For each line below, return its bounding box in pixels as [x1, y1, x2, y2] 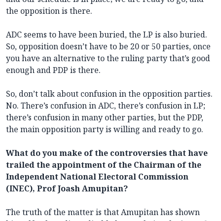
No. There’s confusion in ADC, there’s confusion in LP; [6, 100, 205, 111]
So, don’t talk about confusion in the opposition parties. [6, 88, 213, 99]
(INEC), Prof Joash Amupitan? [6, 183, 128, 194]
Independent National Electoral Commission [6, 171, 188, 182]
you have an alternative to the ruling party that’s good [6, 52, 210, 64]
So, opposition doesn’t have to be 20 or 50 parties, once [6, 40, 211, 52]
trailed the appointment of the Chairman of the [6, 159, 201, 170]
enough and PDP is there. [6, 64, 101, 75]
